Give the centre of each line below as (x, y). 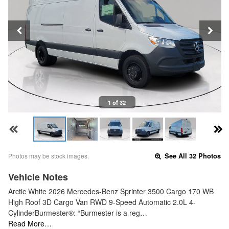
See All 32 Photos (192, 156)
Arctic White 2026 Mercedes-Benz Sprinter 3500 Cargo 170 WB (111, 191)
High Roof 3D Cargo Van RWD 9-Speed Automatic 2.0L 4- (102, 202)
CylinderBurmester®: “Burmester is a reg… (78, 213)
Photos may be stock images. (49, 156)
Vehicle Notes (38, 177)
